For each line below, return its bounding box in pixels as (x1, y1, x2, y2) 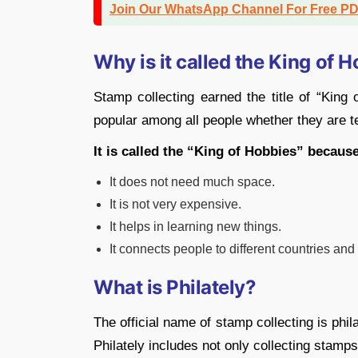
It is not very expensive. (109, 197, 241, 211)
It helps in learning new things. (109, 219, 281, 233)
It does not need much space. (109, 174, 275, 189)
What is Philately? (93, 275, 257, 299)
